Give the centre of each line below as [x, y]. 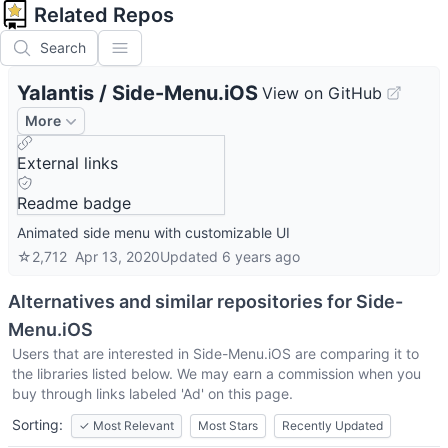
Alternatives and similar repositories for [182, 301]
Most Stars [228, 425]
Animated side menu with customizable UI [153, 232]
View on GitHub [322, 93]
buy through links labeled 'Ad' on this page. [152, 393]
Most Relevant [133, 425]
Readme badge [74, 203]
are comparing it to [355, 353]
